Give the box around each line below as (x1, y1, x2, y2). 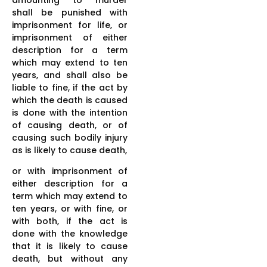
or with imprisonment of (12, 164, 128, 177)
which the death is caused (12, 94, 128, 106)
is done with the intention (12, 106, 128, 119)
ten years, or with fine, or (12, 202, 128, 215)
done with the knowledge (12, 227, 128, 240)
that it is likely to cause (12, 240, 128, 252)
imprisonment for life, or (12, 18, 128, 31)
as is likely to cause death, (12, 144, 127, 156)
